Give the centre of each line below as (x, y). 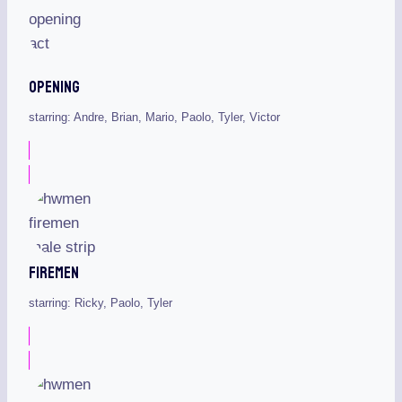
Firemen (54, 272)
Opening (54, 87)
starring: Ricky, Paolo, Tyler (100, 302)
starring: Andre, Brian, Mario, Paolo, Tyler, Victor (154, 118)
